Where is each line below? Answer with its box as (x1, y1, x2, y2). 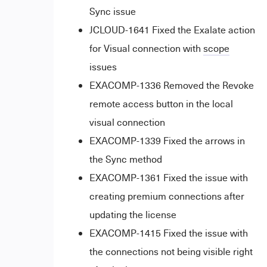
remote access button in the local (89, 97, 233, 110)
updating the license (89, 208, 176, 221)
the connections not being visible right (89, 245, 253, 258)
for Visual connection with (89, 42, 203, 55)
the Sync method (89, 153, 162, 166)
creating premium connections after (89, 190, 244, 203)
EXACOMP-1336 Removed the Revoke (89, 79, 254, 92)
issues (89, 60, 117, 73)
